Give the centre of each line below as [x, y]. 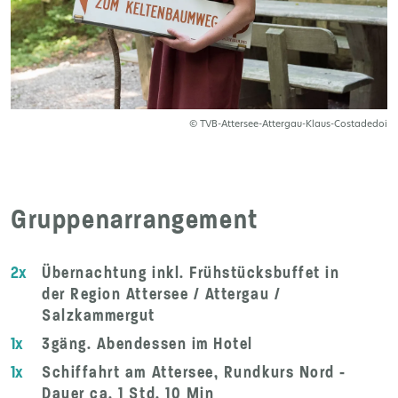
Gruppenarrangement [135, 219]
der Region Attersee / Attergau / [162, 294]
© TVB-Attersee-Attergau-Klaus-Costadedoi [288, 124]
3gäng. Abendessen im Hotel [147, 343]
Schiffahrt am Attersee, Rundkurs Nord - [194, 372]
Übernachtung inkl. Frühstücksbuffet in [191, 272]
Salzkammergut [99, 315]
